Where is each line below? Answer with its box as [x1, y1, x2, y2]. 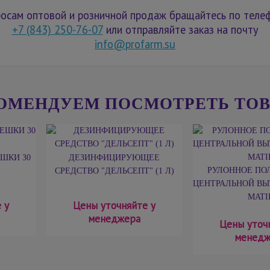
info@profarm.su [95, 37, 175, 52]
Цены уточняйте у [73, 198, 155, 212]
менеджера [88, 212, 140, 225]
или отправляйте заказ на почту [102, 22, 259, 37]
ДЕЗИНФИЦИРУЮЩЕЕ [69, 152, 160, 162]
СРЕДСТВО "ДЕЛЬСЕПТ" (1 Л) [54, 166, 174, 175]
